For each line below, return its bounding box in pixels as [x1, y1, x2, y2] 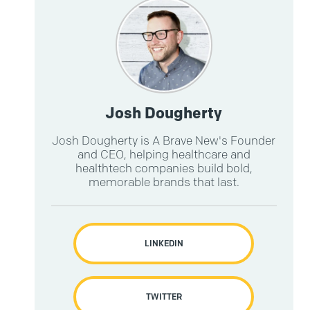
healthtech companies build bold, [75, 161, 253, 175]
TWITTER [145, 291, 182, 302]
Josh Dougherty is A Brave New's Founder [52, 134, 276, 147]
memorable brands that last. [88, 175, 239, 189]
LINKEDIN [144, 238, 183, 248]
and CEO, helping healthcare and [77, 147, 250, 161]
